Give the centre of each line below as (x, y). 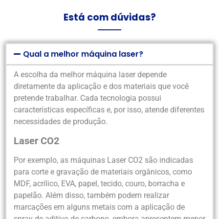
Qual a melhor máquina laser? (83, 54)
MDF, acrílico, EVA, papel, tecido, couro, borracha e (99, 183)
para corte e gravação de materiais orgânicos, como (103, 172)
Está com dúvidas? (109, 18)
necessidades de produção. (61, 122)
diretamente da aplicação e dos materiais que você (101, 87)
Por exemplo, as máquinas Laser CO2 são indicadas (103, 160)
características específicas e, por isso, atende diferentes (109, 110)
